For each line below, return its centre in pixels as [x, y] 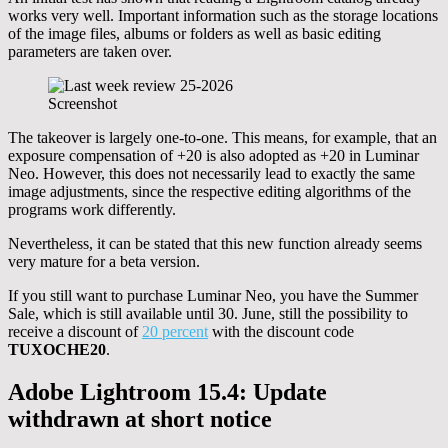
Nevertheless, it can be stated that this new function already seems [215, 244]
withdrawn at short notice [140, 419]
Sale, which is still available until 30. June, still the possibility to [208, 314]
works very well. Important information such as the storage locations [223, 16]
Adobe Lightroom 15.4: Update [167, 392]
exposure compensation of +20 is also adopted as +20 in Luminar [213, 156]
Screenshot [82, 104]
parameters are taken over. [90, 52]
